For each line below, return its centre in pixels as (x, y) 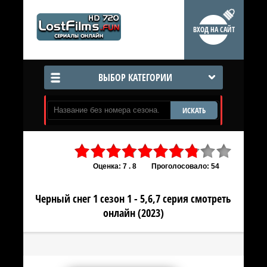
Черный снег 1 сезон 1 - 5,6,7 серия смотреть (133, 198)
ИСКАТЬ (194, 110)
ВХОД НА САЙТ (214, 30)
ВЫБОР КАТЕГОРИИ (135, 77)
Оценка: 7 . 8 (114, 166)
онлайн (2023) (133, 213)
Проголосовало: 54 (185, 166)
